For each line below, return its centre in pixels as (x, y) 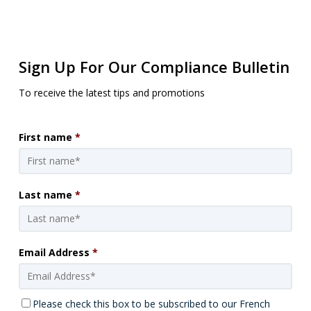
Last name (45, 194)
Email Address (54, 252)
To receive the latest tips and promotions (111, 92)
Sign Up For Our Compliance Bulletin (154, 66)
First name (45, 137)
